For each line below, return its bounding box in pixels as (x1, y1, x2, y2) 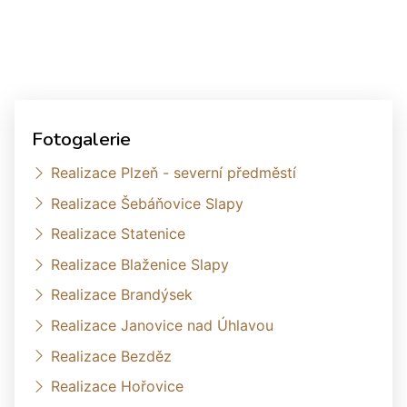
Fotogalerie (32, 126, 131, 153)
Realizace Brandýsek (51, 285, 193, 304)
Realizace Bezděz (51, 346, 172, 365)
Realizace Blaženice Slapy (51, 254, 229, 273)
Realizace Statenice (51, 224, 185, 243)
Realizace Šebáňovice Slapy (51, 194, 243, 213)
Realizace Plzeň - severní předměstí (51, 163, 296, 182)
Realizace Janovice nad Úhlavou (51, 315, 273, 334)
